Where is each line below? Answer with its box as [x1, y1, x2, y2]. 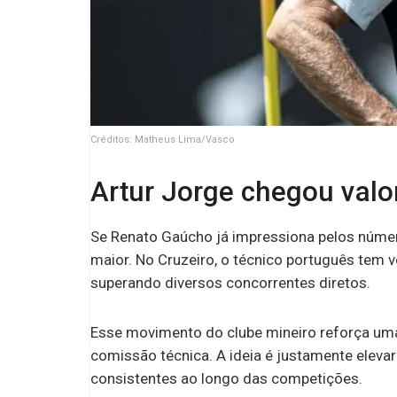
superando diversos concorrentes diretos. [90, 274, 370, 292]
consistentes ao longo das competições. [90, 369, 362, 387]
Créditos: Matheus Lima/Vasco [90, 133, 235, 145]
